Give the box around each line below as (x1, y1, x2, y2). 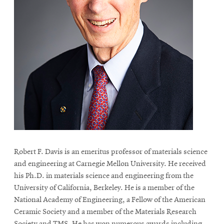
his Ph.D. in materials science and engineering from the (14, 172, 193, 180)
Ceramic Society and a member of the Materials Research (14, 208, 196, 216)
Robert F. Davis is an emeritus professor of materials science (14, 148, 207, 156)
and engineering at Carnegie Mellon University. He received (14, 160, 206, 168)
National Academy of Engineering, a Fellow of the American (14, 196, 205, 204)
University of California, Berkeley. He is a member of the (14, 184, 194, 192)
